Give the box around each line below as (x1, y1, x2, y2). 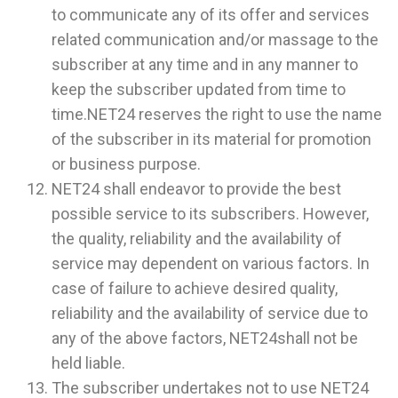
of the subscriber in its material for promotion (52, 130, 371, 149)
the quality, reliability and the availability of (52, 229, 342, 249)
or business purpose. (52, 155, 201, 174)
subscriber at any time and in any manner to (52, 55, 358, 75)
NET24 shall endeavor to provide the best (52, 179, 341, 199)
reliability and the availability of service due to (52, 304, 368, 323)
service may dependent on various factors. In (52, 254, 370, 274)
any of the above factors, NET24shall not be (52, 329, 358, 348)
